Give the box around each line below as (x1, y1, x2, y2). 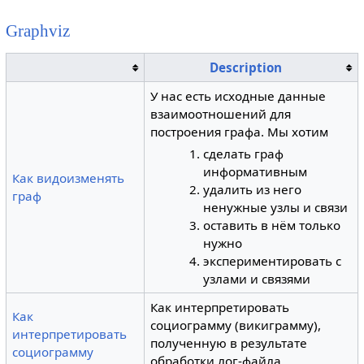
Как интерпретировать (150, 299, 290, 315)
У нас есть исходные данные (150, 88, 327, 104)
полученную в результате (150, 335, 308, 351)
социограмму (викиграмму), (150, 317, 322, 333)
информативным (202, 162, 307, 180)
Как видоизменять (12, 170, 125, 186)
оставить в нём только (202, 216, 340, 233)
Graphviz (5, 20, 70, 41)
